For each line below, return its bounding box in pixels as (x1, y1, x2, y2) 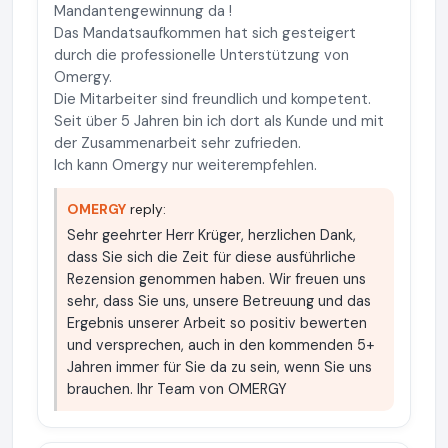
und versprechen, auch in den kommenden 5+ (67, 336, 374, 354)
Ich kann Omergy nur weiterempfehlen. (54, 155, 317, 175)
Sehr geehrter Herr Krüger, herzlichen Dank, (67, 226, 356, 244)
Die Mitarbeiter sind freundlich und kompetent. (54, 89, 371, 109)
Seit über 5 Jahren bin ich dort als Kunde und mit (54, 111, 384, 131)
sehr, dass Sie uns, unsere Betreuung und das (67, 292, 371, 310)
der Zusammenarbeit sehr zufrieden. (54, 133, 301, 153)
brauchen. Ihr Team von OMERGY (67, 380, 287, 398)
